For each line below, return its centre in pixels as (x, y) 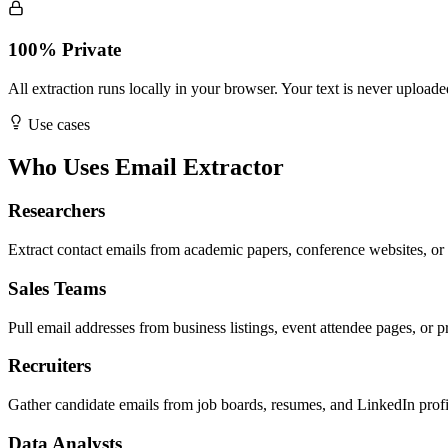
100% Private (64, 49)
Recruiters (49, 366)
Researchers (56, 211)
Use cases (57, 124)
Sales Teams (57, 288)
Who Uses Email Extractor (146, 166)
